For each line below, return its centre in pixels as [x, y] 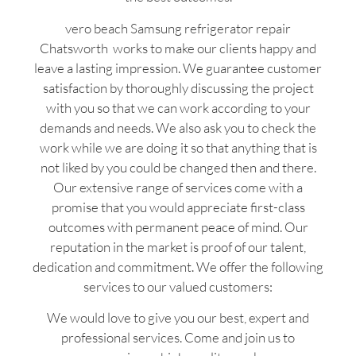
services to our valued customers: [178, 286]
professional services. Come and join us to [178, 337]
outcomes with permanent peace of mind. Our [178, 226]
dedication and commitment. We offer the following [178, 266]
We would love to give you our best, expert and [178, 317]
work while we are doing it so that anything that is [178, 147]
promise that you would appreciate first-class [178, 207]
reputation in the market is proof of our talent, [178, 246]
